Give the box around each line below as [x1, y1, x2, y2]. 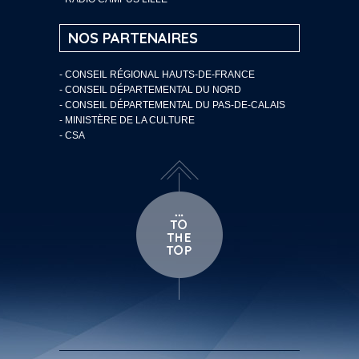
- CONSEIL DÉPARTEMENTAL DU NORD [59, 83, 241, 95]
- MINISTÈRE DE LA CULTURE [59, 114, 195, 126]
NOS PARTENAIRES [68, 28, 198, 47]
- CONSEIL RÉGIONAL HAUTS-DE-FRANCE [59, 68, 255, 80]
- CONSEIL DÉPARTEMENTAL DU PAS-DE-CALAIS [59, 99, 285, 111]
